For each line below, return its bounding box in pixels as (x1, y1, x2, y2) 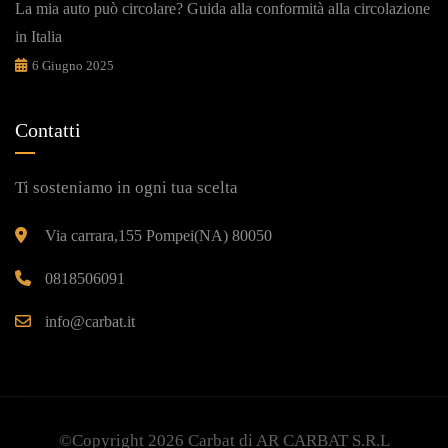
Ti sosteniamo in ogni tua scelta (15, 178, 238, 198)
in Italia (15, 28, 62, 46)
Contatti (15, 119, 81, 142)
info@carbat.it (45, 313, 135, 331)
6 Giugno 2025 (32, 58, 114, 74)
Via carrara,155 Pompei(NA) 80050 (45, 227, 272, 245)
